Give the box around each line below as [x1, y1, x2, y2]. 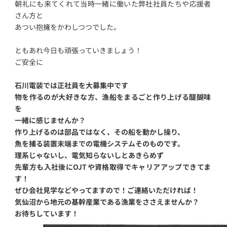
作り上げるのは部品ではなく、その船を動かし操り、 [15, 126, 185, 137]
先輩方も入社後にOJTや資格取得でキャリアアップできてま [15, 161, 211, 172]
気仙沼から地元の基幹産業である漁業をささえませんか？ [15, 196, 200, 207]
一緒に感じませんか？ [15, 115, 86, 125]
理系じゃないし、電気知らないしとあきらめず [15, 149, 164, 160]
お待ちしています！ [15, 208, 79, 218]
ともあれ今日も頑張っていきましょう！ [15, 45, 142, 55]
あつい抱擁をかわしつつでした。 [15, 21, 121, 32]
